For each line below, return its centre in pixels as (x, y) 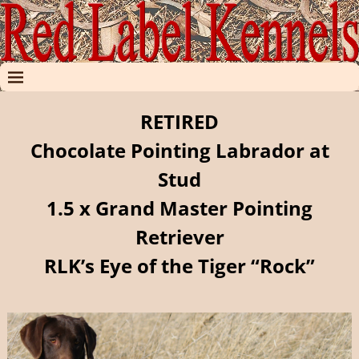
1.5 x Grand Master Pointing (179, 208)
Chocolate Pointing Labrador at (179, 151)
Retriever (179, 237)
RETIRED (179, 122)
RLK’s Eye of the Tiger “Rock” (179, 266)
